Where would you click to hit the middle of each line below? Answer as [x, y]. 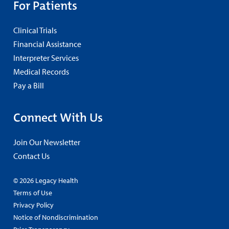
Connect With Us [58, 118]
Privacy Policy [33, 205]
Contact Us [31, 156]
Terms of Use [33, 193]
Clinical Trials [35, 30]
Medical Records [41, 72]
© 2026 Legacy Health [46, 181]
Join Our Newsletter [47, 142]
